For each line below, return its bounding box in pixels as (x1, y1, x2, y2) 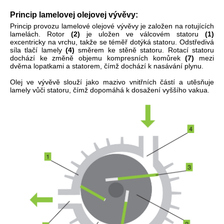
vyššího (162, 85, 186, 94)
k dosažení (126, 85, 160, 94)
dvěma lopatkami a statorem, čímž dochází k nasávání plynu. (10, 61, 203, 70)
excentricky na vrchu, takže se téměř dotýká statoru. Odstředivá (10, 37, 214, 46)
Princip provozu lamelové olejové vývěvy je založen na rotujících (10, 21, 214, 30)
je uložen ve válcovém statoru (80, 29, 205, 38)
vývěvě (37, 77, 60, 86)
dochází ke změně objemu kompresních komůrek (10, 53, 180, 62)
